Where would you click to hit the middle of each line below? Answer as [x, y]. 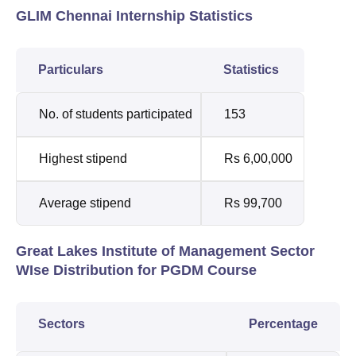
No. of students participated [116, 114]
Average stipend [85, 203]
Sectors [62, 323]
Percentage [283, 323]
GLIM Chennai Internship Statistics [134, 15]
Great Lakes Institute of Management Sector [165, 251]
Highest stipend [85, 158]
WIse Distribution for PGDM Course [136, 270]
